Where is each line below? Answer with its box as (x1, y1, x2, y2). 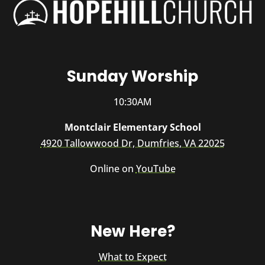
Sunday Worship (67, 66, 198, 88)
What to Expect (98, 250, 167, 264)
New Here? (90, 221, 175, 243)
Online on (89, 162, 136, 176)
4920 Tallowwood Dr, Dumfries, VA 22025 (40, 137, 225, 150)
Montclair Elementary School (64, 121, 201, 134)
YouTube (135, 162, 176, 176)
